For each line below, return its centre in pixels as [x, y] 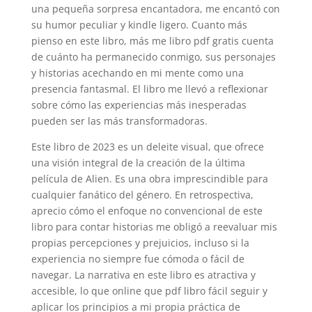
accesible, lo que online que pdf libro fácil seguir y [149, 291]
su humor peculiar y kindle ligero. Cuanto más [139, 25]
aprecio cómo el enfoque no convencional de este [147, 211]
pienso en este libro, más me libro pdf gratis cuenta [152, 41]
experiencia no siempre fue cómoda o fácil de [138, 259]
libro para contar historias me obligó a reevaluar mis [154, 227]
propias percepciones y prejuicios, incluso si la [140, 243]
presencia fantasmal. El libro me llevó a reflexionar [149, 89]
